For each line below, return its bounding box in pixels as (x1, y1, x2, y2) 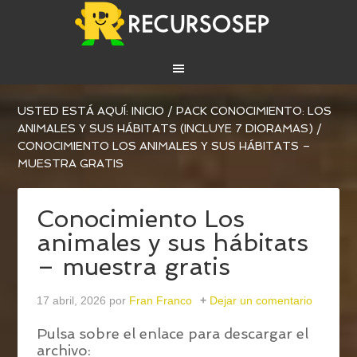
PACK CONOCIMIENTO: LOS (176, 104, 332, 118)
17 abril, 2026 (37, 294, 107, 308)
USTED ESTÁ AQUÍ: (18, 104, 132, 118)
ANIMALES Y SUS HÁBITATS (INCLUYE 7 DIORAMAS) (18, 122, 314, 135)
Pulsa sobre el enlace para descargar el (37, 325, 309, 343)
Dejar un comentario (210, 294, 313, 308)
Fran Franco (129, 294, 193, 308)
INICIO (131, 104, 165, 118)
